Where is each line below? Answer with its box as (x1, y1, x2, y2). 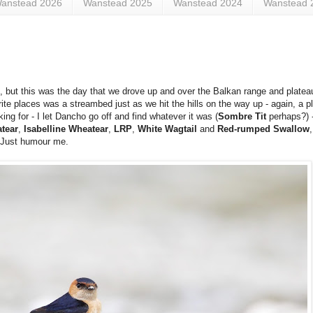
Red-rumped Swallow (217, 124, 310, 135)
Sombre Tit (218, 111, 266, 122)
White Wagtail (138, 124, 197, 135)
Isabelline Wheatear (24, 124, 108, 135)
